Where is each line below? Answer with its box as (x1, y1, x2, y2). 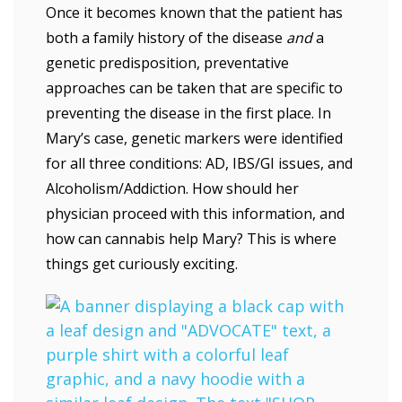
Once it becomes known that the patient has (46, 3, 343, 22)
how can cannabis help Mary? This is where (46, 229, 336, 249)
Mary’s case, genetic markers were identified (46, 128, 343, 148)
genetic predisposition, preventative (46, 53, 289, 73)
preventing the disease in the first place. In (46, 103, 331, 123)
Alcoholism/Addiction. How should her (46, 179, 299, 198)
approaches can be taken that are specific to (46, 78, 343, 98)
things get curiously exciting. (46, 254, 238, 274)
